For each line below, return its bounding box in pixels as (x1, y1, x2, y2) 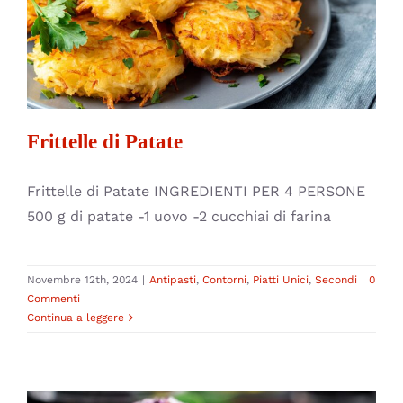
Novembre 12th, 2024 (27, 273, 138, 286)
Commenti (27, 291, 80, 305)
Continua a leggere (27, 310, 124, 324)
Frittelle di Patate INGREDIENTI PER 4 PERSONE (27, 182, 365, 200)
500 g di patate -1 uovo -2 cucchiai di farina (27, 207, 331, 225)
